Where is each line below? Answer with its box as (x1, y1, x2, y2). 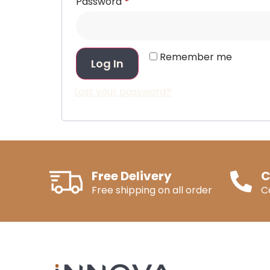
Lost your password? (74, 85, 171, 99)
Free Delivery (92, 168, 172, 185)
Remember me (160, 50, 232, 64)
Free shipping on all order (92, 183, 212, 198)
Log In (91, 56, 124, 72)
